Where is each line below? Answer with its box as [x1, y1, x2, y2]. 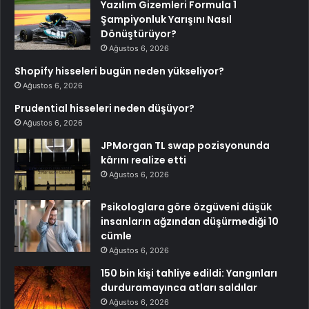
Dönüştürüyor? [101, 27, 177, 41]
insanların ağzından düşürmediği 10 [101, 215, 279, 229]
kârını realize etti [101, 153, 186, 168]
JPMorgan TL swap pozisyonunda [101, 139, 270, 153]
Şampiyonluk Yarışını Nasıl [101, 12, 232, 27]
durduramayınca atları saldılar [101, 281, 257, 295]
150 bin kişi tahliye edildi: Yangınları [101, 266, 277, 281]
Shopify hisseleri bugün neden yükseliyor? [14, 64, 224, 79]
